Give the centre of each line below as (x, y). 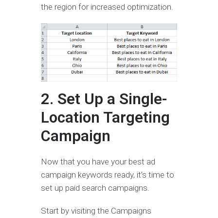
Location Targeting (105, 117)
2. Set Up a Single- (104, 99)
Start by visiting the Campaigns (96, 210)
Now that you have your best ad (98, 161)
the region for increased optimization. (108, 7)
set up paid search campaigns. (96, 188)
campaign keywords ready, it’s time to (108, 174)
